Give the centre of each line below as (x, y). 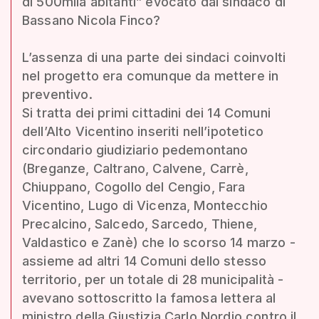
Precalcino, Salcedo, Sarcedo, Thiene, (140, 224)
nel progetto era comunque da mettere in (151, 75)
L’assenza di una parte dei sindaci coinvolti (154, 57)
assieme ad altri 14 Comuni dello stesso (145, 261)
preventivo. (57, 94)
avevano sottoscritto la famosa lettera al (149, 298)
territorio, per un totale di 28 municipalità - (153, 279)
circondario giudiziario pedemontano (135, 150)
